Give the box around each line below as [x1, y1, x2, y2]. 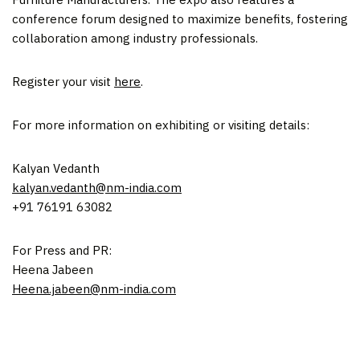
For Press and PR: [12, 242, 112, 258]
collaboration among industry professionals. [12, 30, 258, 46]
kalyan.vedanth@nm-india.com [12, 179, 182, 195]
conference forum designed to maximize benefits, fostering [12, 10, 348, 27]
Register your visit [12, 73, 114, 89]
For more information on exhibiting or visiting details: [12, 117, 309, 133]
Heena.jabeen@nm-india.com [12, 280, 176, 297]
